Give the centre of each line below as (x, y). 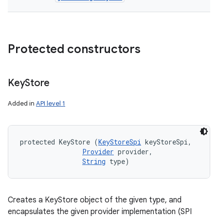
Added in (22, 103)
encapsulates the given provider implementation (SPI (100, 212)
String (94, 161)
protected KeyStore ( (59, 142)
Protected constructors (74, 49)
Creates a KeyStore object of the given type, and (95, 200)
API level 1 (51, 103)
